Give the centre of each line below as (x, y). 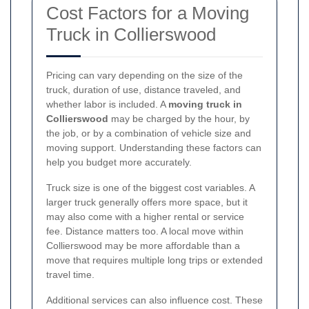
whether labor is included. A (107, 104)
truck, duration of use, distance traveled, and (143, 89)
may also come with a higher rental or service (145, 216)
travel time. (70, 274)
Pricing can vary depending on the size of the (144, 75)
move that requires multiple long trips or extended (154, 260)
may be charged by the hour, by (179, 118)
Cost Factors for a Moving (148, 13)
